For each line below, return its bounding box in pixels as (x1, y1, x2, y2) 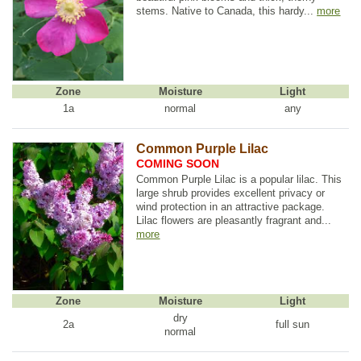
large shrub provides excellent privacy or (136, 186, 326, 199)
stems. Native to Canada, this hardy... (136, 4, 317, 17)
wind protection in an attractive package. (136, 200, 326, 213)
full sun (276, 318, 310, 331)
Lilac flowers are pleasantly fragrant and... (136, 214, 332, 226)
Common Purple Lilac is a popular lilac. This (136, 172, 342, 185)
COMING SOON (136, 157, 220, 171)
